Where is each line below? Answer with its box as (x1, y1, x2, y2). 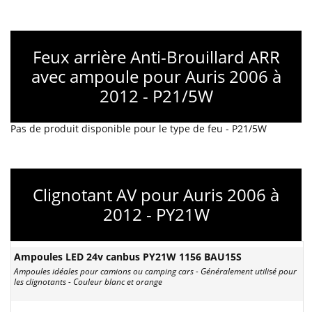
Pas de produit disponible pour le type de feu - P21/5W (10, 122, 267, 135)
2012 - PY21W (102, 203, 210, 226)
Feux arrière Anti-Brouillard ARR (32, 45, 280, 68)
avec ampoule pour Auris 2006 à (31, 65, 281, 88)
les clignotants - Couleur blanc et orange (14, 276, 162, 288)
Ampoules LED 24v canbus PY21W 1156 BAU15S (14, 250, 242, 263)
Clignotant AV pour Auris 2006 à (33, 183, 279, 206)
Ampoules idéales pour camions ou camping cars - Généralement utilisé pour (14, 265, 297, 277)
